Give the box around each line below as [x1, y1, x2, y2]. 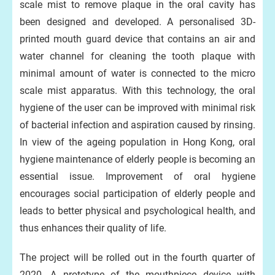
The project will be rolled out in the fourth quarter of [20, 252, 255, 263]
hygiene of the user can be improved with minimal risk [20, 102, 255, 114]
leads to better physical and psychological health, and [20, 205, 255, 217]
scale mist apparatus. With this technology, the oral [20, 85, 255, 96]
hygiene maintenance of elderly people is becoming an [20, 153, 255, 165]
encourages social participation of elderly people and [20, 188, 255, 199]
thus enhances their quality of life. [20, 222, 166, 234]
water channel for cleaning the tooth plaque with [20, 50, 255, 62]
